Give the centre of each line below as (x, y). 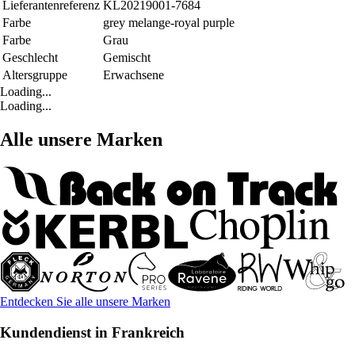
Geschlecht (30, 58)
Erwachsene (134, 75)
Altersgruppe (35, 75)
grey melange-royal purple (169, 23)
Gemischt (127, 58)
